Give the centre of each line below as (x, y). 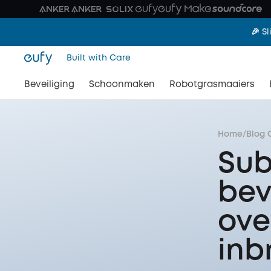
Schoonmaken (122, 85)
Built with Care (99, 58)
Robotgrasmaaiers (212, 85)
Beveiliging (49, 85)
